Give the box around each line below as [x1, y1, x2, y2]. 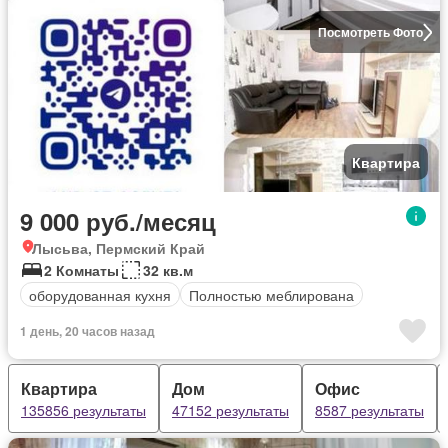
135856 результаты [21, 400, 146, 420]
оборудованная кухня [29, 284, 171, 305]
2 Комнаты [44, 260, 119, 280]
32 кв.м [143, 260, 193, 280]
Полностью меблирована [189, 284, 354, 305]
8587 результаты [315, 400, 424, 420]
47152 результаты [172, 400, 289, 420]
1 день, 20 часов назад [20, 322, 155, 340]
